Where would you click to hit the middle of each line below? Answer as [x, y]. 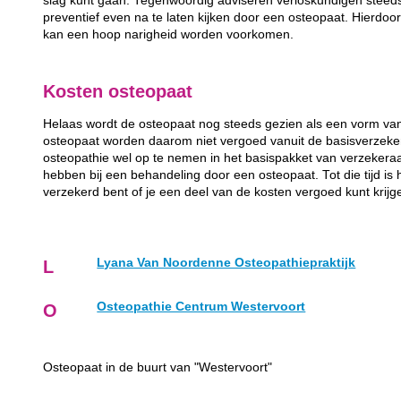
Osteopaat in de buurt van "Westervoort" [158, 368]
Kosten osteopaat [118, 91]
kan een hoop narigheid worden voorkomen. [169, 34]
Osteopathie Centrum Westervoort [201, 307]
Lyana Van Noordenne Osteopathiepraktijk [226, 263]
